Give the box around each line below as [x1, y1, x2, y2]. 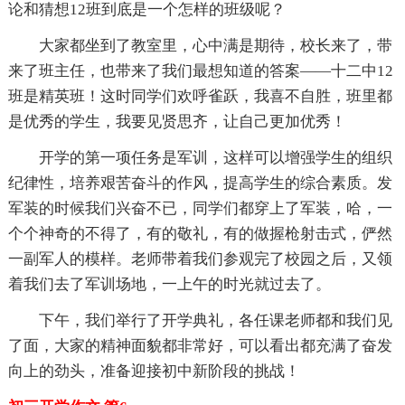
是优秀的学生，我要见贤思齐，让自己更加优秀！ [7, 112, 346, 130]
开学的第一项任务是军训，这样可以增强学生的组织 [38, 148, 392, 166]
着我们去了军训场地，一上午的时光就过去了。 [7, 275, 331, 293]
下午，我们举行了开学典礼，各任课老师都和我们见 [38, 311, 392, 329]
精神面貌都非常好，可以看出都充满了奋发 [99, 336, 392, 354]
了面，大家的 [7, 336, 100, 354]
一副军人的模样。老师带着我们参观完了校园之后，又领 [7, 250, 392, 268]
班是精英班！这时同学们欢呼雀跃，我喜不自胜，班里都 [7, 87, 392, 105]
